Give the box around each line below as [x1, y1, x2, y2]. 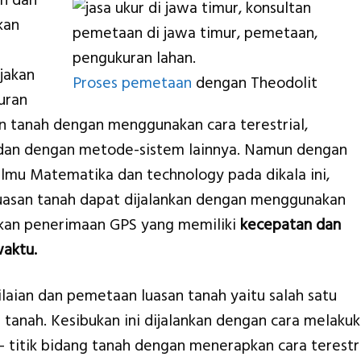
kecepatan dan [240, 214, 341, 237]
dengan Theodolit [191, 73, 317, 95]
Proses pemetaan [72, 73, 192, 95]
